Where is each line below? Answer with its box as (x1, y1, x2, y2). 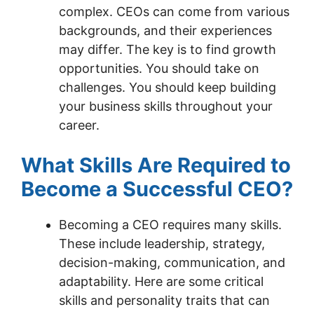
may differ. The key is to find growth (59, 42, 276, 57)
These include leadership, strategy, (59, 236, 265, 251)
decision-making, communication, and (59, 255, 285, 270)
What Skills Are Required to (21, 153, 291, 177)
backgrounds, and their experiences (59, 23, 272, 38)
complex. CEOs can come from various (59, 4, 289, 19)
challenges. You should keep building (59, 80, 276, 95)
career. (59, 118, 100, 132)
